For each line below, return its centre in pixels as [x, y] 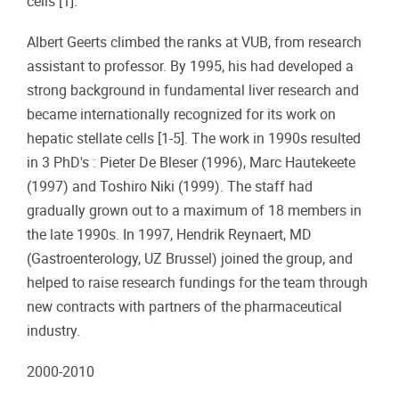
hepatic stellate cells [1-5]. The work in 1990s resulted [194, 138]
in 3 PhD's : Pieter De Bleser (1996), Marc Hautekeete [191, 162]
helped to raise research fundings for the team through [197, 282]
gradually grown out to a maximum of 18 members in [194, 210]
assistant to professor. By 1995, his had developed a [190, 66]
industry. [53, 330]
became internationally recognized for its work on [181, 114]
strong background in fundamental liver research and [193, 90]
